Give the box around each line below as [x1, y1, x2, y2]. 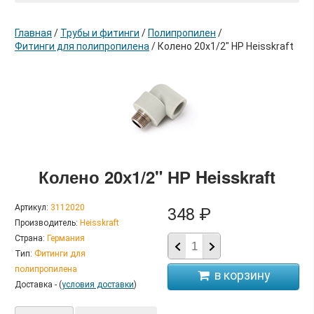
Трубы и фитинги [60, 27, 139, 39]
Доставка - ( [15, 280, 62, 290]
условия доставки [62, 280, 134, 290]
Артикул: [15, 203, 48, 213]
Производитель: [15, 218, 78, 228]
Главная [15, 27, 52, 39]
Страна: [15, 233, 45, 244]
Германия [47, 233, 85, 244]
